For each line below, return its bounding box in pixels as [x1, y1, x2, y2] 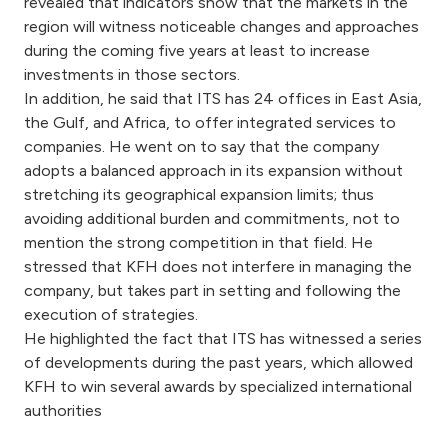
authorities [24, 400, 102, 420]
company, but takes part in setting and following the [24, 280, 401, 300]
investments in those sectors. [24, 64, 240, 84]
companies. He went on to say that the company [24, 136, 379, 156]
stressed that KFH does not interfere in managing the [24, 256, 412, 276]
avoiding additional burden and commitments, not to [24, 208, 400, 228]
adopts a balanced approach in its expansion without [24, 160, 403, 180]
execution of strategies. [24, 304, 198, 324]
